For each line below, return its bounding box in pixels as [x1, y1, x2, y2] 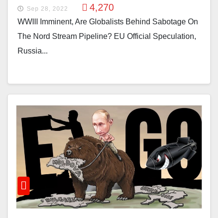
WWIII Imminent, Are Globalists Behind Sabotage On [18, 18, 198, 26]
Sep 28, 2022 [27, 5, 68, 13]
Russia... [18, 47, 48, 55]
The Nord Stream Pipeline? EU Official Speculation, [18, 32, 196, 41]
